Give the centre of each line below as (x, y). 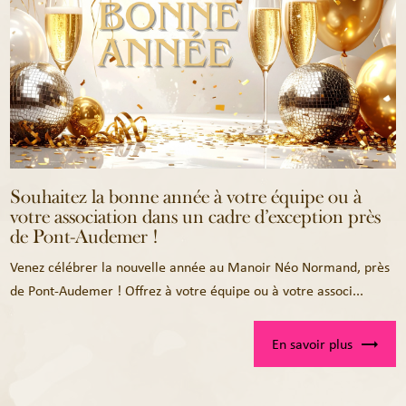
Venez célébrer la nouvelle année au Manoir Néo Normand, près (200, 267)
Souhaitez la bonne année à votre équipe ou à (186, 197)
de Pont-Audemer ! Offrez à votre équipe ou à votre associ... (187, 291)
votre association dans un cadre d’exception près (196, 217)
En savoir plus (312, 343)
